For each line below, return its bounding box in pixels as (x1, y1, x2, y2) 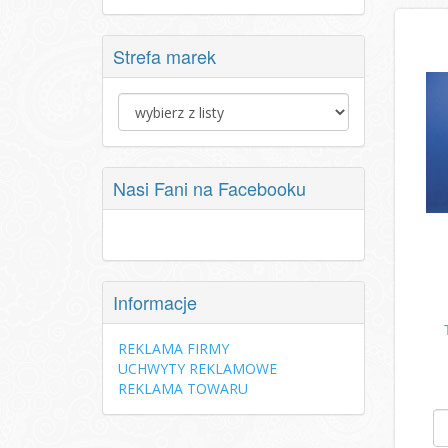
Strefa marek (113, 43, 216, 69)
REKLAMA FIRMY (118, 339, 229, 358)
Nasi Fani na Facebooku (113, 175, 306, 201)
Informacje (113, 289, 197, 315)
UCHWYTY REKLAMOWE (118, 359, 277, 378)
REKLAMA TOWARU (118, 379, 248, 398)
